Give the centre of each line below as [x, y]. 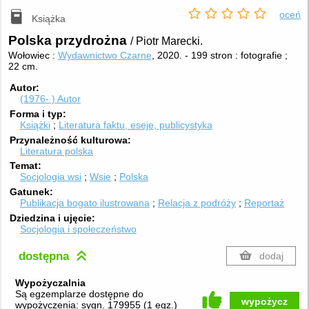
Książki [35, 124]
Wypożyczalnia [50, 282]
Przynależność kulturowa [69, 140]
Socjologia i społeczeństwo [78, 229]
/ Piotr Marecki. [166, 41]
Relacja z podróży [197, 203]
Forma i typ [37, 113]
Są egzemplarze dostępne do [79, 293]
